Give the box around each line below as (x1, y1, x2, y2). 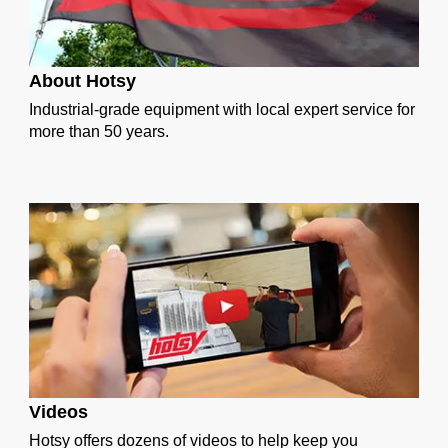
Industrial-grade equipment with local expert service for (29, 101, 415, 119)
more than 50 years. (29, 123, 169, 141)
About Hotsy (29, 71, 136, 92)
